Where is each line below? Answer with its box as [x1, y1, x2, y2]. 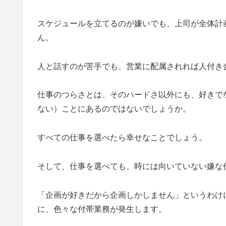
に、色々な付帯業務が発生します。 [37, 204, 166, 213]
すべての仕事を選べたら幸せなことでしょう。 [37, 133, 207, 142]
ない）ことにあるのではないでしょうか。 [37, 104, 191, 114]
